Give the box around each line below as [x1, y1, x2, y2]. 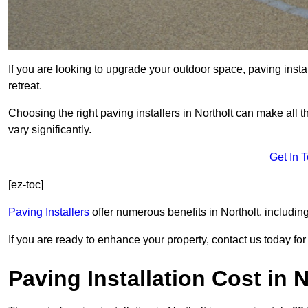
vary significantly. [8, 124, 91, 136]
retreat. [8, 80, 42, 92]
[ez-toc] [8, 179, 43, 191]
